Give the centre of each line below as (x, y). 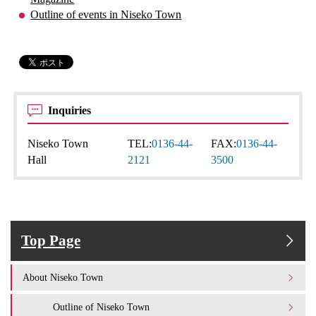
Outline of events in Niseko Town (106, 15)
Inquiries (71, 111)
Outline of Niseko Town (101, 307)
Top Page (51, 241)
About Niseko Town (63, 278)
